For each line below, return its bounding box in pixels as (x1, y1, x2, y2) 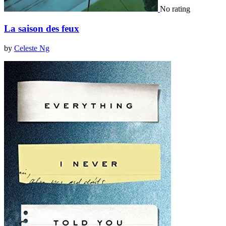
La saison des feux (4, 23, 79, 34)
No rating (160, 5, 190, 14)
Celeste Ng (14, 43, 49, 52)
